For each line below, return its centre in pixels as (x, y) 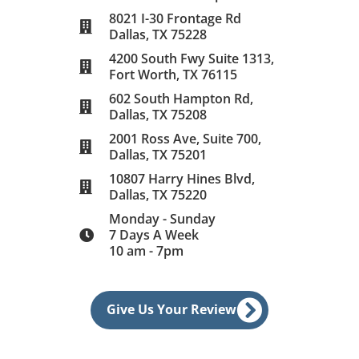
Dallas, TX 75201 (157, 154)
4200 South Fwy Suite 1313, (191, 58)
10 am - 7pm (146, 250)
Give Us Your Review (171, 309)
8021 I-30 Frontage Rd (175, 18)
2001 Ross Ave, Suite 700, (185, 138)
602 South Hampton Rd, (181, 98)
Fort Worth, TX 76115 (173, 74)
